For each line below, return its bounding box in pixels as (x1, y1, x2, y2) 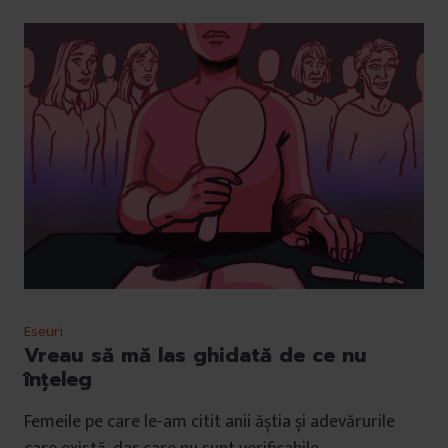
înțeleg (24, 364, 92, 395)
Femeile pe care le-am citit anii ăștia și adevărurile (24, 407, 395, 438)
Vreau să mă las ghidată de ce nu (24, 340, 367, 371)
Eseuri (24, 319, 63, 345)
